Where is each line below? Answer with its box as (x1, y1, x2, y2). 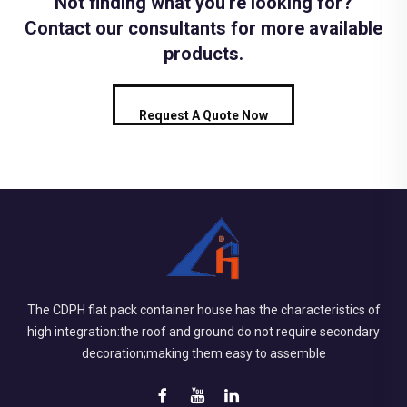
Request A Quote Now (139, 107, 268, 123)
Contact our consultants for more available (25, 16, 382, 39)
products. (164, 42, 243, 65)
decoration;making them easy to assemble (81, 345, 326, 361)
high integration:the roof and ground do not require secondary (27, 323, 380, 339)
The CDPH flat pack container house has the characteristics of (26, 302, 381, 317)
